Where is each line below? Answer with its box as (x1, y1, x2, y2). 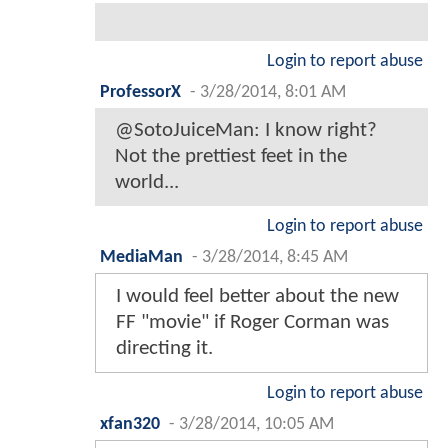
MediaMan (100, 248, 183, 266)
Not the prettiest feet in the (115, 145, 347, 167)
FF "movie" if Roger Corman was (116, 311, 389, 333)
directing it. (116, 337, 213, 359)
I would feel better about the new (116, 285, 399, 307)
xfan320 (100, 415, 160, 433)
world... (115, 171, 179, 193)
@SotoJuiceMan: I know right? (115, 119, 377, 141)
